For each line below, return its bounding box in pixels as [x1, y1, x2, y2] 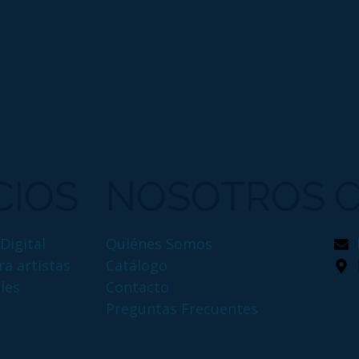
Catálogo [106, 256, 167, 276]
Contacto [106, 277, 169, 297]
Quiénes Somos [106, 234, 212, 254]
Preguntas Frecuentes [106, 299, 258, 319]
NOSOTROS [106, 173, 325, 221]
